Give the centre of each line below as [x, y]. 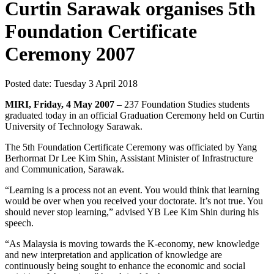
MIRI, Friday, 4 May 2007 [60, 105]
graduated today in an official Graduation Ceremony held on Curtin [135, 116]
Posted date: [29, 84]
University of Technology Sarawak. [74, 127]
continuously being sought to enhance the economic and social [125, 266]
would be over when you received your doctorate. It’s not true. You [134, 201]
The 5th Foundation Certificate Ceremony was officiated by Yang [131, 147]
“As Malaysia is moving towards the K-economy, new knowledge [132, 244]
